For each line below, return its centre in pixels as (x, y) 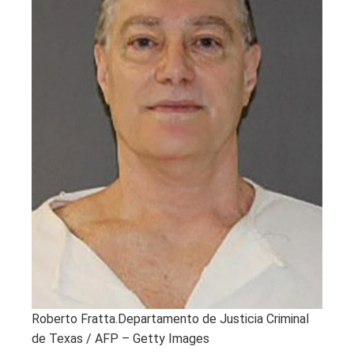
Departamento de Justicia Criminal (213, 319)
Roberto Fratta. (75, 319)
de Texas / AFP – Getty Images (121, 339)
